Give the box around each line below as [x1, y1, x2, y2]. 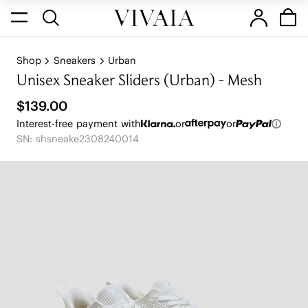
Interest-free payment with [16, 117, 141, 130]
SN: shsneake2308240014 [16, 133, 139, 145]
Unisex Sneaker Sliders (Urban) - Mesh [16, 74, 262, 89]
